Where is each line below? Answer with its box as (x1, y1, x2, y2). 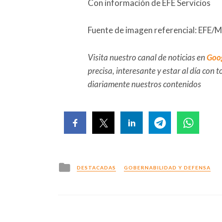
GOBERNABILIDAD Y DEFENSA (124, 165, 211, 171)
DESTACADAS (77, 165, 116, 171)
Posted (71, 159, 99, 170)
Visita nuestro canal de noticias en (88, 52, 207, 63)
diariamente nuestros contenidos (88, 79, 201, 90)
